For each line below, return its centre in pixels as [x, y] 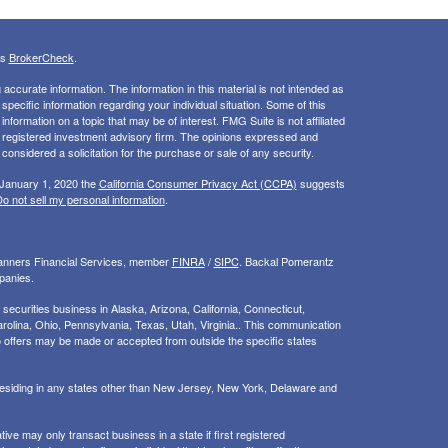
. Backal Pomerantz [286, 261]
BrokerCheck [41, 57]
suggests [320, 183]
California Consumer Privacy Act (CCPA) [197, 183]
